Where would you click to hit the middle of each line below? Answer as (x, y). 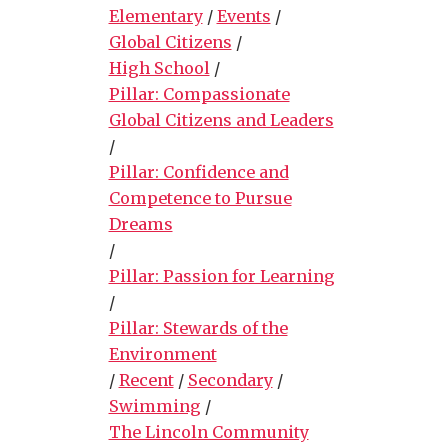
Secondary (230, 379)
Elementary (155, 15)
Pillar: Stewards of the (198, 327)
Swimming (154, 405)
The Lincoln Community (208, 431)
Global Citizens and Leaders (221, 119)
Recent (146, 379)
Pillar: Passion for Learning (221, 275)
